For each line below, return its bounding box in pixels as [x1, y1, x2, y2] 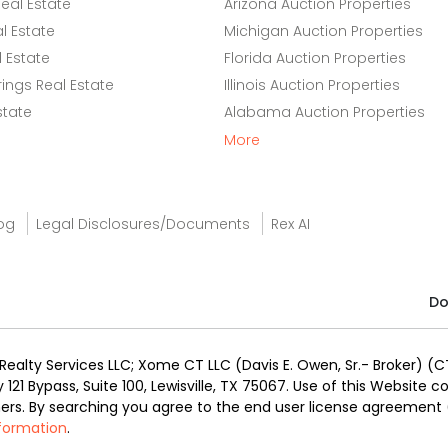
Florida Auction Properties [224, 48, 406, 68]
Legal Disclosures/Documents [36, 214, 250, 234]
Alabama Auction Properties [224, 102, 425, 122]
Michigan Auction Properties [224, 21, 423, 41]
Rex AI [271, 214, 310, 234]
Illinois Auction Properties [224, 75, 400, 95]
